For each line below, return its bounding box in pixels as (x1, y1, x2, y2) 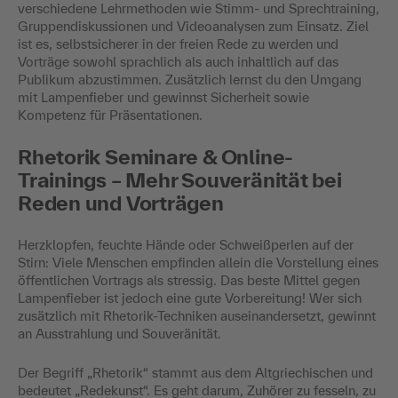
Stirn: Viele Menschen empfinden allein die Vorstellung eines (18, 254, 378, 270)
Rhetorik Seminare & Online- (18, 144, 294, 169)
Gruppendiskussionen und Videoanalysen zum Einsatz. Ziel (18, 18, 369, 34)
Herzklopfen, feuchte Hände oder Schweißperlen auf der (18, 236, 354, 252)
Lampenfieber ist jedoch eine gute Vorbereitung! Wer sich (18, 290, 362, 306)
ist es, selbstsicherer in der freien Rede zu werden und (18, 36, 338, 52)
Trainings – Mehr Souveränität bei (18, 167, 342, 192)
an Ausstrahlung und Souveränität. (18, 325, 221, 341)
